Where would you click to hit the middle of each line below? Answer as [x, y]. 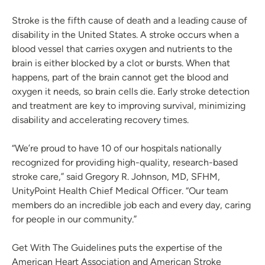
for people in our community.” [74, 219]
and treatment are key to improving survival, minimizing [129, 106]
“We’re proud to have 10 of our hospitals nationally [117, 148]
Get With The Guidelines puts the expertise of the [117, 248]
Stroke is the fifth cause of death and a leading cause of [130, 21]
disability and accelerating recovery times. [100, 120]
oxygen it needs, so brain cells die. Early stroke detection [131, 92]
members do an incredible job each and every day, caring [131, 205]
